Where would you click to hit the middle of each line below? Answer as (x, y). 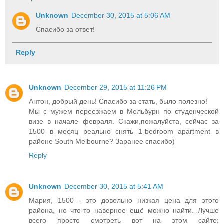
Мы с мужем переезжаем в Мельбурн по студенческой (124, 111)
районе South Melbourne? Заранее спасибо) (102, 141)
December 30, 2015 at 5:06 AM (121, 16)
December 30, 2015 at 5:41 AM (114, 186)
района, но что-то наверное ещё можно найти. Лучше (124, 210)
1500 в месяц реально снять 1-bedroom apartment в (124, 131)
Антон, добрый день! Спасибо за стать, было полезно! (118, 101)
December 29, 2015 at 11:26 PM (116, 87)
